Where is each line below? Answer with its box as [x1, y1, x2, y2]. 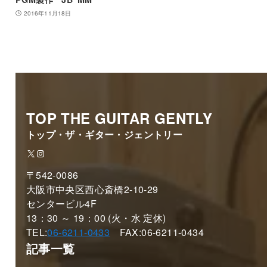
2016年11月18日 [23, 8, 72, 17]
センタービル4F [26, 197, 97, 211]
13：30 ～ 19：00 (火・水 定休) [26, 211, 166, 225]
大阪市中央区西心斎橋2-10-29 [26, 182, 159, 197]
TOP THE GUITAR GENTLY [26, 108, 213, 129]
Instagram [35, 145, 79, 160]
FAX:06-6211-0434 [110, 225, 204, 240]
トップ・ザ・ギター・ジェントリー [26, 128, 183, 142]
